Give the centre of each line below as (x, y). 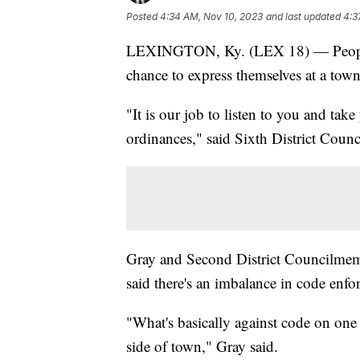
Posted (143, 16)
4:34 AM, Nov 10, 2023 (211, 16)
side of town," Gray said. (202, 346)
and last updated (303, 16)
